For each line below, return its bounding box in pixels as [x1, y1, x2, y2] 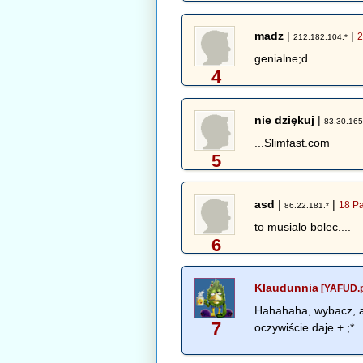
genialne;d [254, 52, 309, 66]
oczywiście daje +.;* [254, 321, 355, 335]
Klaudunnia [254, 281, 319, 295]
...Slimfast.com [254, 136, 331, 150]
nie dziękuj [254, 113, 315, 126]
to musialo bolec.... [254, 220, 352, 233]
